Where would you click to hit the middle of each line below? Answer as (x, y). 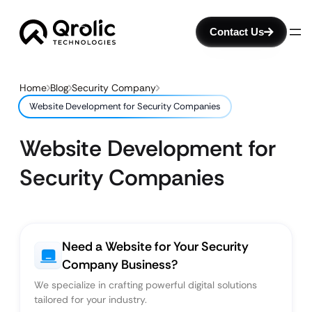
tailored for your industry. (91, 299)
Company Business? (120, 265)
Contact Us (237, 32)
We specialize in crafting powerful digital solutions (146, 285)
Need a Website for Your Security (155, 247)
